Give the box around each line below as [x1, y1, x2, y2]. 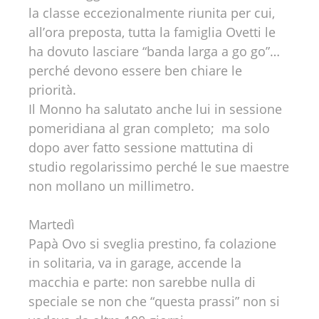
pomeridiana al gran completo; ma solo [28, 120, 270, 137]
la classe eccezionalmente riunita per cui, [28, 4, 275, 21]
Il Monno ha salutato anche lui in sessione [28, 100, 282, 117]
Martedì [28, 216, 75, 233]
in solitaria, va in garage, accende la [28, 254, 241, 271]
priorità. [28, 81, 76, 98]
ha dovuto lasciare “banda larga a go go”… [28, 43, 280, 60]
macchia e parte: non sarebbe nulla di [28, 273, 256, 291]
